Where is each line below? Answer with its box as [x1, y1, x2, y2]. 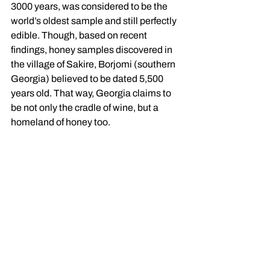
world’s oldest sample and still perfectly [11, 16, 178, 27]
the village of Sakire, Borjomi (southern [11, 59, 177, 70]
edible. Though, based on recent [11, 30, 149, 41]
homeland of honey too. [11, 117, 112, 128]
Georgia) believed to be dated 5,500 [11, 74, 165, 84]
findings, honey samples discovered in [11, 45, 174, 55]
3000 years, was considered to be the [11, 1, 169, 12]
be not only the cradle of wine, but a [11, 102, 160, 113]
